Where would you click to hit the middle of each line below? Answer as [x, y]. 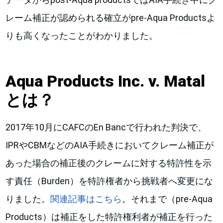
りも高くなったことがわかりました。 [82, 36]
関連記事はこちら [86, 199]
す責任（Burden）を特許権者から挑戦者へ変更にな [110, 181]
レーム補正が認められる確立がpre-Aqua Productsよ [111, 18]
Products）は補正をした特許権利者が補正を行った [109, 217]
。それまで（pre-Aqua [167, 199]
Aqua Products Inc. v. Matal [106, 81]
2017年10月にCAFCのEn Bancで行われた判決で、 [106, 127]
